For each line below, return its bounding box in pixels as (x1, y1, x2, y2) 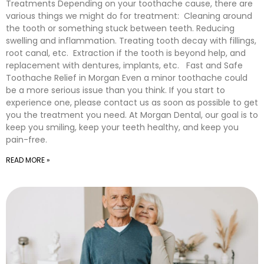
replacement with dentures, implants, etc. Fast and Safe (6, 60, 243, 71)
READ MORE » (6, 155, 50, 165)
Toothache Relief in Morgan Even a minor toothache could (6, 72, 247, 84)
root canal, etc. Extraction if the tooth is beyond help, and (6, 47, 246, 59)
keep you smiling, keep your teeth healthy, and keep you (6, 121, 239, 133)
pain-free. (6, 134, 47, 146)
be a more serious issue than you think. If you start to (6, 84, 225, 96)
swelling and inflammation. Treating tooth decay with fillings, (6, 35, 256, 47)
